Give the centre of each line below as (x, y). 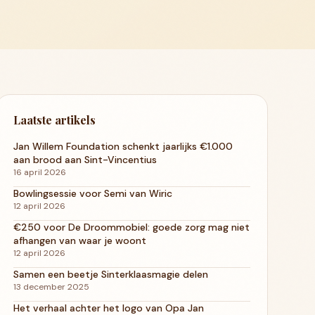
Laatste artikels (54, 120)
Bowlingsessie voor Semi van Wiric (92, 193)
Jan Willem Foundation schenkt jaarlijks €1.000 (123, 146)
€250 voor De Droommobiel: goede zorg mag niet (131, 227)
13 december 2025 (51, 287)
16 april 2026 (39, 172)
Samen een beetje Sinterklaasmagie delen (110, 274)
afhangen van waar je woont (79, 240)
